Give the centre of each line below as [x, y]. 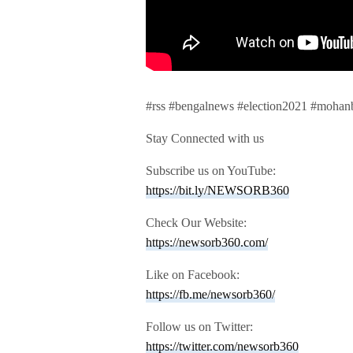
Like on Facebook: [193, 274]
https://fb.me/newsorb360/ [210, 294]
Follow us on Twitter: [200, 326]
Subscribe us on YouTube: [211, 170]
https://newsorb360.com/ [207, 242]
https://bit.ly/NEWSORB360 [217, 190]
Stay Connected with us [205, 138]
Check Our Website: [197, 222]
